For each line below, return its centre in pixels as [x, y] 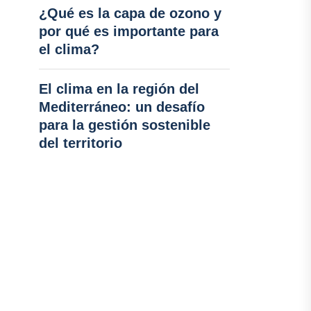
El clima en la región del [119, 89]
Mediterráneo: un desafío [121, 107]
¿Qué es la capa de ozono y [130, 13]
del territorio [80, 143]
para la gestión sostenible [124, 125]
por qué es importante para [128, 31]
